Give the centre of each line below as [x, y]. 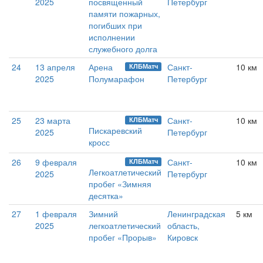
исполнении [112, 37]
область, [183, 226]
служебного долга [123, 49]
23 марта [53, 121]
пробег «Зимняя [120, 184]
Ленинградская [196, 214]
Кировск [183, 237]
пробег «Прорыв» [123, 237]
